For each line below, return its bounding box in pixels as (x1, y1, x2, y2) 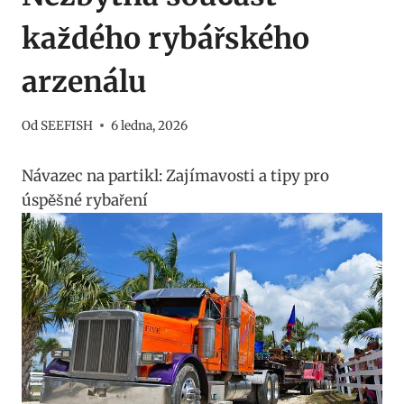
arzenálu (22, 63, 147, 100)
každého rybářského (22, 20, 309, 57)
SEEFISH (41, 117, 94, 133)
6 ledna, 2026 (111, 117, 188, 133)
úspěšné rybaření (22, 189, 148, 210)
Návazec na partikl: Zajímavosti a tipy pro (22, 165, 329, 186)
